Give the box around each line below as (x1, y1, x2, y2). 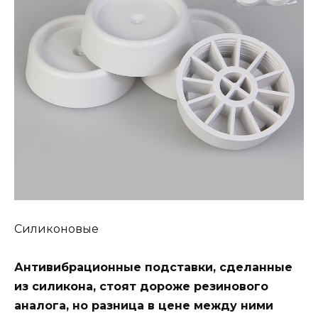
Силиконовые (14, 222, 99, 236)
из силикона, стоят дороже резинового (14, 280, 268, 294)
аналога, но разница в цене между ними (14, 299, 273, 313)
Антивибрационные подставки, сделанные (14, 261, 292, 275)
